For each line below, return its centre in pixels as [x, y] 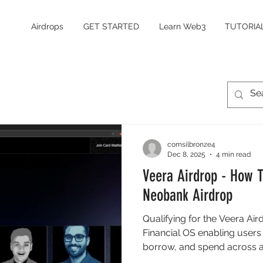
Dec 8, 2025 [186, 154]
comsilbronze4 [191, 144]
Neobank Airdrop [188, 195]
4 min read [233, 154]
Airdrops [47, 26]
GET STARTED [111, 26]
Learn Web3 [182, 26]
